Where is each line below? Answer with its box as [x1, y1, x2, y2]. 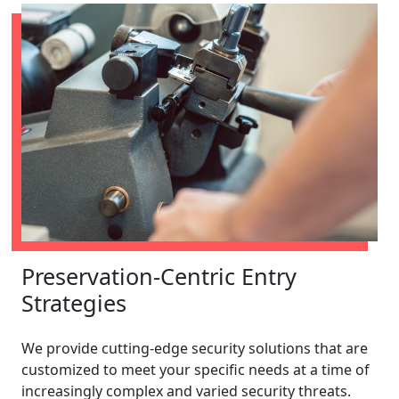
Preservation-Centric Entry [21, 260, 297, 291]
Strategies [21, 287, 126, 318]
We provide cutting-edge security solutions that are [21, 338, 368, 358]
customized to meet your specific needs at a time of [21, 359, 370, 379]
